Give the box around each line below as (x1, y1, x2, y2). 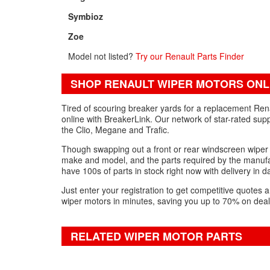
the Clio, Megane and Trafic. (61, 124, 169, 136)
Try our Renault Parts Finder (136, 50, 245, 62)
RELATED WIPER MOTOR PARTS (71, 228, 242, 244)
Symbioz (68, 10, 104, 22)
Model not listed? (68, 50, 136, 62)
